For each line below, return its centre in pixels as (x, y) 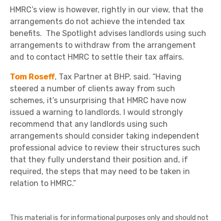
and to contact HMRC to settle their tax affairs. (97, 57)
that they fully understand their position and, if (99, 160)
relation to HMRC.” (43, 183)
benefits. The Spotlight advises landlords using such (108, 33)
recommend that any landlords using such (89, 124)
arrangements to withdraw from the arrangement (103, 45)
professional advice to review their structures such (105, 148)
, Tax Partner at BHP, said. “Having (118, 77)
